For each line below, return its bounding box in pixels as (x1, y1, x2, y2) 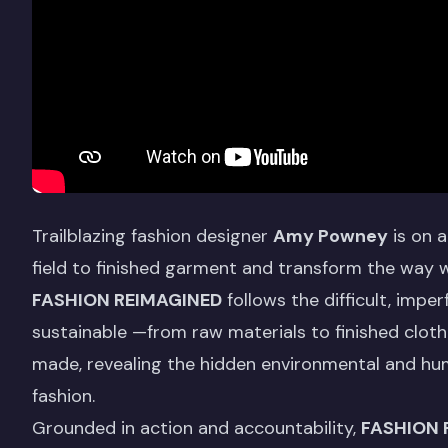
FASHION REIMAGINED (32, 287, 222, 312)
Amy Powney (273, 223, 388, 248)
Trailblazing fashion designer (32, 223, 273, 248)
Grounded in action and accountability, (32, 415, 361, 440)
